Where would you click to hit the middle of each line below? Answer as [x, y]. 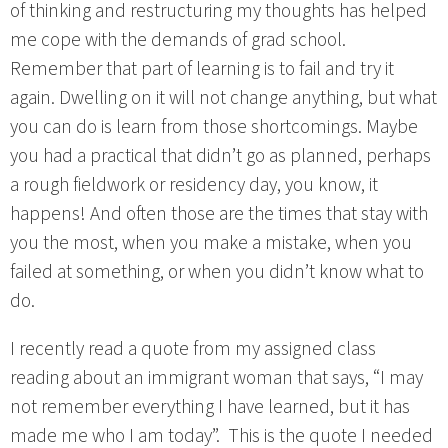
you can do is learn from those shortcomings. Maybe [214, 126]
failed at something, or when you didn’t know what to [217, 271]
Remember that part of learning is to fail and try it [202, 68]
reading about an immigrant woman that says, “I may [216, 377]
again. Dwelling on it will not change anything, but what [223, 97]
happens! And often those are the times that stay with [219, 213]
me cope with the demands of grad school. [178, 39]
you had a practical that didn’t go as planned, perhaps [220, 155]
